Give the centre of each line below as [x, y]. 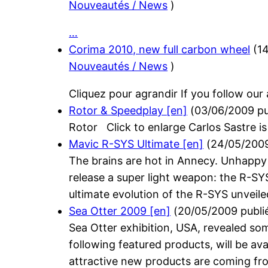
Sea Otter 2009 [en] [120, 211]
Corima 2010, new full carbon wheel [160, 50]
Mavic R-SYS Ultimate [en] [136, 144]
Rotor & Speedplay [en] [128, 111]
